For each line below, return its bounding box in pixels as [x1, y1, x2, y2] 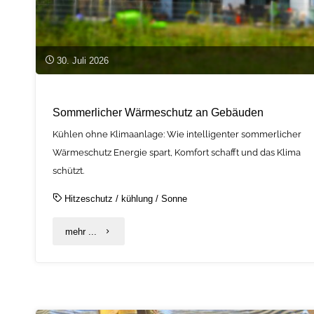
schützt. [53, 165, 85, 176]
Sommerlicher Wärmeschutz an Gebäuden [53, 105, 264, 118]
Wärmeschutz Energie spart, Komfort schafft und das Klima [53, 146, 301, 158]
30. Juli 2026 [56, 55, 109, 66]
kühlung [121, 193, 153, 204]
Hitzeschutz [64, 193, 114, 204]
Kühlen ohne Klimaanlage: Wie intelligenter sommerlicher [53, 128, 302, 139]
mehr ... [65, 226, 97, 237]
